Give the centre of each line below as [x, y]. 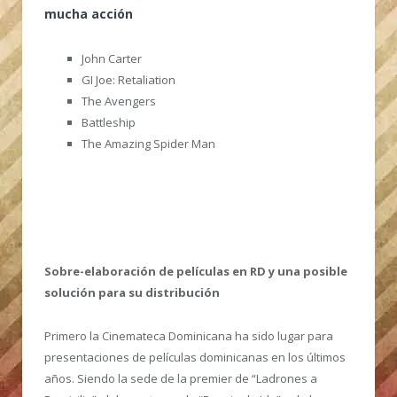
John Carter [112, 58]
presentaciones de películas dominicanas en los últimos [195, 357]
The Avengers [119, 101]
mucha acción [89, 14]
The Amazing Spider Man [148, 143]
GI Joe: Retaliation [128, 79]
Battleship [109, 122]
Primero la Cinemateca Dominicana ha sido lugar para [189, 335]
